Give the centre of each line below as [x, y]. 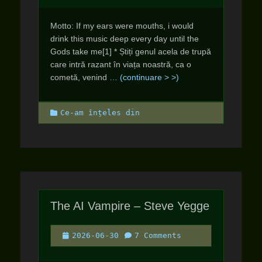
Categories [73, 112]
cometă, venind [80, 77]
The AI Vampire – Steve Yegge [130, 206]
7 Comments [158, 235]
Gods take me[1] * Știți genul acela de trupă [131, 51]
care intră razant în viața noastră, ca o [121, 64]
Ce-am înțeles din [100, 113]
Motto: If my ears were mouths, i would [122, 26]
